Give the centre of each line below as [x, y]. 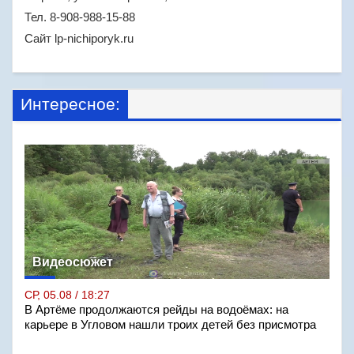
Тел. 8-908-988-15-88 [80, 17]
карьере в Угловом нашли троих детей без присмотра [170, 325]
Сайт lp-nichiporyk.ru [79, 38]
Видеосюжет [73, 262]
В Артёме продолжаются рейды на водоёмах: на [156, 310]
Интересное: [70, 104]
